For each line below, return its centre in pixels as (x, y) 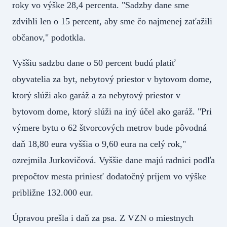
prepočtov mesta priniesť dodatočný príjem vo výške (109, 176)
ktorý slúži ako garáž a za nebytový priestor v (96, 95)
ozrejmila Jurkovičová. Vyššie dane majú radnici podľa (113, 160)
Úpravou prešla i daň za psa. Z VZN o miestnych (103, 218)
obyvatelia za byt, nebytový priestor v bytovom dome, (112, 79)
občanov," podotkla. (59, 37)
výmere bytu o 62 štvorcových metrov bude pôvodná (109, 127)
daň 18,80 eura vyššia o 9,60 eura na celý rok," (99, 144)
